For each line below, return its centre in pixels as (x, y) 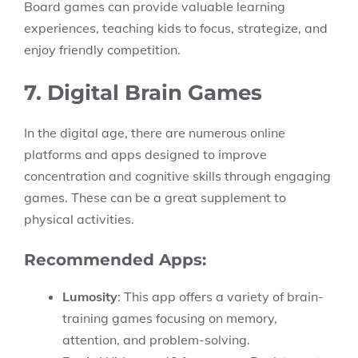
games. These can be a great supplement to (155, 197)
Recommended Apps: (115, 260)
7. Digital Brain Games (143, 93)
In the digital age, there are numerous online (155, 133)
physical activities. (79, 219)
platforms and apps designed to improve (145, 154)
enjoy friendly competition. (102, 50)
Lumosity (90, 296)
